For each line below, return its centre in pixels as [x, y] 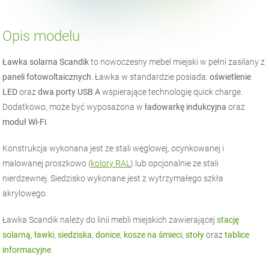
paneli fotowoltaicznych [47, 77]
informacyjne [27, 250]
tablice [237, 235]
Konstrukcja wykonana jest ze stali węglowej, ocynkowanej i [113, 149]
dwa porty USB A [69, 92]
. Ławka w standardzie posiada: [151, 77]
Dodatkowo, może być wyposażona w [74, 107]
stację [228, 220]
